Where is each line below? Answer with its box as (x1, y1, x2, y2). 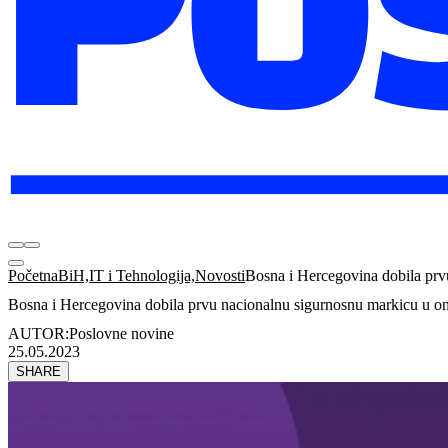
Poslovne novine (69, 324, 174, 342)
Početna (8, 267, 58, 285)
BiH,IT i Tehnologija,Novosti (58, 267, 245, 285)
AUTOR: (8, 324, 69, 342)
